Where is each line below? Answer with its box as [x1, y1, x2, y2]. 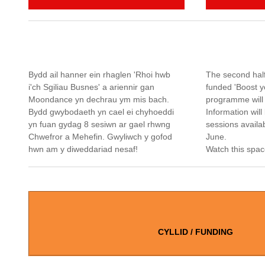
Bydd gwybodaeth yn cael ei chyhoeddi [28, 107, 174, 117]
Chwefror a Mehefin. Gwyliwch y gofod [28, 132, 172, 142]
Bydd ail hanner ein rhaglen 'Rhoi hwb [28, 70, 170, 80]
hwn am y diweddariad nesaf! [28, 144, 138, 154]
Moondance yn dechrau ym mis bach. [28, 95, 169, 105]
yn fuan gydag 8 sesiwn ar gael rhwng [28, 119, 170, 130]
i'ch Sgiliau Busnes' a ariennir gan [28, 82, 154, 92]
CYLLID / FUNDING [157, 227, 233, 237]
